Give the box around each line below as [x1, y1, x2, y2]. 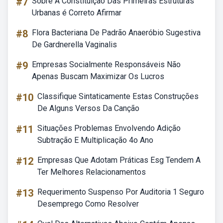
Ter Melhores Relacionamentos [37, 167, 146, 177]
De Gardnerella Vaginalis [32, 40, 117, 49]
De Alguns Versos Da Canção [37, 104, 139, 113]
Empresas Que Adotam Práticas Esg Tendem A [37, 155, 201, 165]
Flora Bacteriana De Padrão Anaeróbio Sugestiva [32, 28, 201, 37]
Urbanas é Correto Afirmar [32, 8, 121, 17]
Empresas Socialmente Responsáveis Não [32, 60, 181, 69]
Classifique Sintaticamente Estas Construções [37, 92, 199, 101]
